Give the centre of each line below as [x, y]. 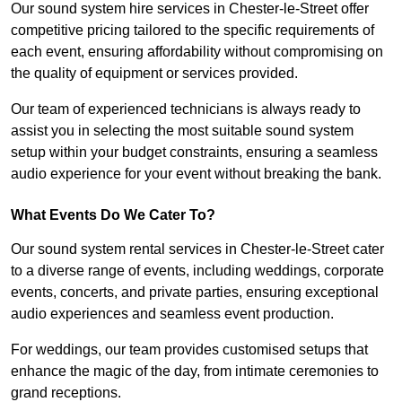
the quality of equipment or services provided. [154, 74]
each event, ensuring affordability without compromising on [197, 52]
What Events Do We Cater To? [113, 215]
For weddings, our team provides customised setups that [189, 350]
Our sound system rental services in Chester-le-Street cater [197, 249]
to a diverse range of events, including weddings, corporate [197, 271]
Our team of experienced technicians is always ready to [186, 109]
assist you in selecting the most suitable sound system [182, 131]
